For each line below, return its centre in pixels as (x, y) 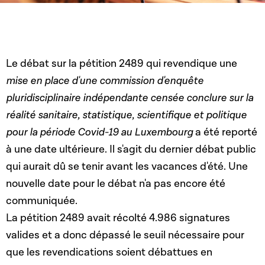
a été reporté (225, 132)
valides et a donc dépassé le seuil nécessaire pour (125, 235)
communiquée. (43, 201)
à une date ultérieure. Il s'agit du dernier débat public (131, 150)
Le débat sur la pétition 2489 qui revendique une (122, 64)
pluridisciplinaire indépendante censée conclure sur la (130, 98)
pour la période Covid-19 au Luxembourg (99, 132)
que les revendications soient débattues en (109, 253)
